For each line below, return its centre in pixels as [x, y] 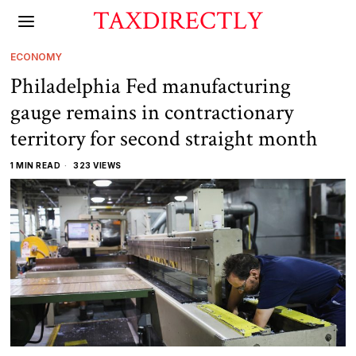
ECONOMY [37, 57]
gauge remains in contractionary [152, 112]
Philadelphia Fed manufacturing [151, 86]
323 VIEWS [96, 165]
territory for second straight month [164, 139]
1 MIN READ [36, 165]
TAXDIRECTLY [178, 21]
